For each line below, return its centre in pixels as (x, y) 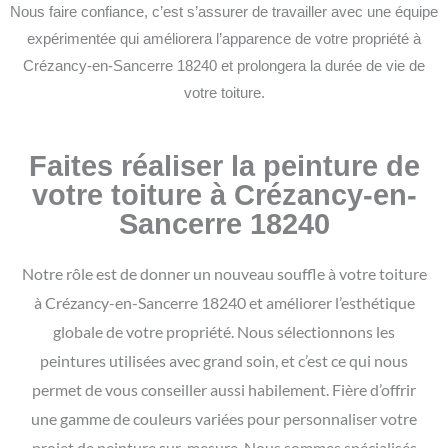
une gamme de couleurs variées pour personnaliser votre (224, 419)
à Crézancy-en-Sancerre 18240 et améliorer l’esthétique (224, 303)
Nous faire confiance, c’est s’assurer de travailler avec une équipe (224, 12)
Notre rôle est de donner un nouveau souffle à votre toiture (224, 274)
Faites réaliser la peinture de (224, 166)
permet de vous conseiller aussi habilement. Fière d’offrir (224, 390)
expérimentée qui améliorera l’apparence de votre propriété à (224, 39)
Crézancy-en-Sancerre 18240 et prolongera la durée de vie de (224, 66)
